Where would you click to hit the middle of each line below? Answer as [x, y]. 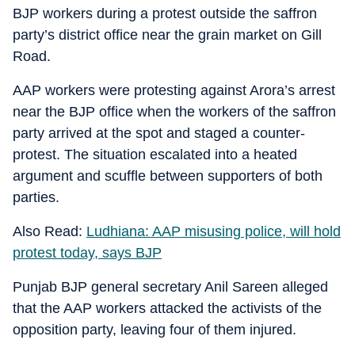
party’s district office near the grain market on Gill [167, 35]
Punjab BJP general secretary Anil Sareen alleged [170, 287]
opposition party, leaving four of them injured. [155, 330]
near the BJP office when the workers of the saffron [174, 112]
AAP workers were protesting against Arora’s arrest [174, 90]
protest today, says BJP [87, 253]
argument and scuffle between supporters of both [168, 176]
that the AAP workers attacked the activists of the [167, 308]
